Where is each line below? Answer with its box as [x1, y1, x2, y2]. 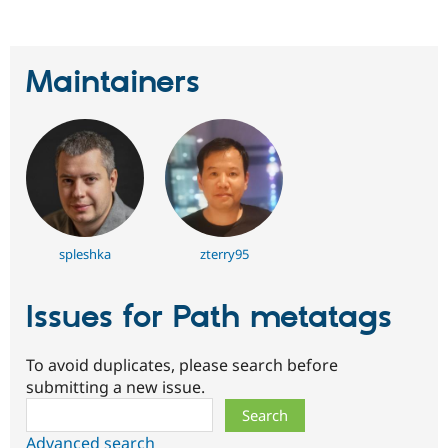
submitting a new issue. [26, 376, 205, 399]
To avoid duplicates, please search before [26, 354, 338, 377]
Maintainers [26, 62, 200, 103]
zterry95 [199, 244, 249, 263]
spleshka [58, 244, 111, 263]
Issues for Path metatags [26, 297, 392, 338]
